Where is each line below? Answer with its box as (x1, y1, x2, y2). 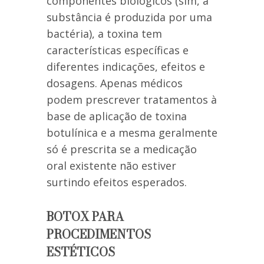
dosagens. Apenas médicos (47, 76, 183, 91)
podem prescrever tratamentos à (47, 93, 217, 107)
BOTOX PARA (47, 207, 124, 226)
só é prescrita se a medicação (47, 142, 197, 157)
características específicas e (47, 43, 189, 58)
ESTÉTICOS (47, 243, 115, 262)
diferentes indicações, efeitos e (47, 60, 205, 74)
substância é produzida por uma (47, 10, 212, 25)
